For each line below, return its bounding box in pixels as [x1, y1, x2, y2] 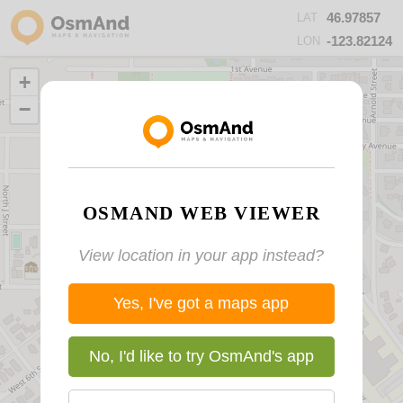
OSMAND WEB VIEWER [82, 201, 320, 224]
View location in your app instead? [78, 246, 325, 264]
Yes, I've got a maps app [113, 293, 290, 312]
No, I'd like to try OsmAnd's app [88, 346, 314, 365]
